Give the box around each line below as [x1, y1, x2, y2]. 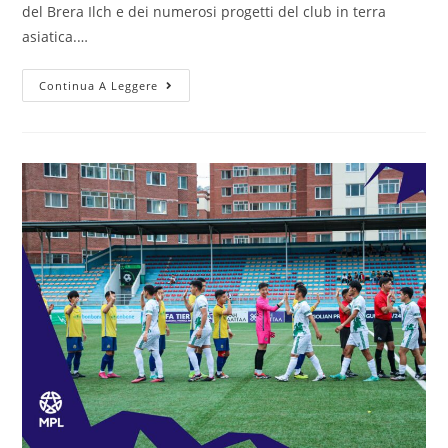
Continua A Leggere [39, 78, 159, 94]
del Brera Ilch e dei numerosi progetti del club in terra [22, 2, 387, 22]
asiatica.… [22, 27, 89, 47]
